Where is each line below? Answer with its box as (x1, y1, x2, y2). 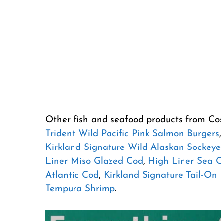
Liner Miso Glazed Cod (45, 156, 143, 166)
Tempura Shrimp (45, 184, 115, 194)
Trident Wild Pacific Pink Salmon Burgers (45, 129, 219, 139)
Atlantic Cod (45, 170, 99, 180)
